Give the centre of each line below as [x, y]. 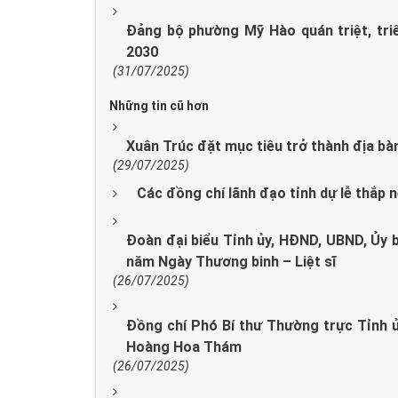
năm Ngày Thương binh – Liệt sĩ [231, 262]
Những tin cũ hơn [159, 106]
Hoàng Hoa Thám [184, 347]
